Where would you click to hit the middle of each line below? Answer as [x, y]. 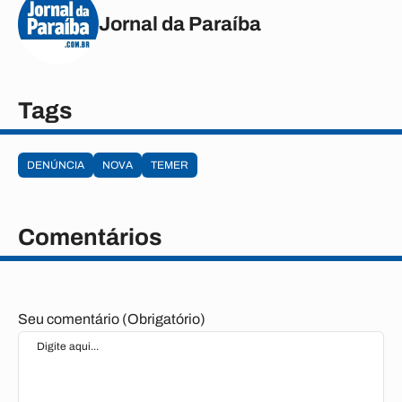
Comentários [90, 237]
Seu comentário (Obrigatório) [112, 319]
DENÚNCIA [56, 165]
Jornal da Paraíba [180, 24]
